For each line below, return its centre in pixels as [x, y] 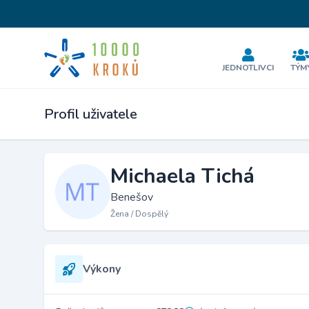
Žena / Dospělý [139, 214]
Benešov [132, 197]
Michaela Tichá [182, 176]
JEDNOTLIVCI [248, 68]
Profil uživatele [91, 114]
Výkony [102, 269]
